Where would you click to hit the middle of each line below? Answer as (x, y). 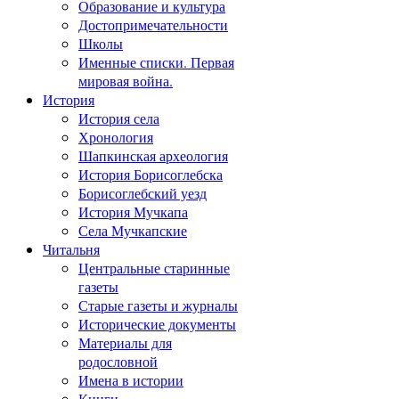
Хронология (116, 136)
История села (119, 118)
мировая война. (126, 80)
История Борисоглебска (151, 174)
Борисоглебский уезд (142, 192)
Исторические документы (157, 323)
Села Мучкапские (133, 230)
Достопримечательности (153, 24)
